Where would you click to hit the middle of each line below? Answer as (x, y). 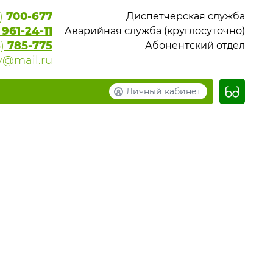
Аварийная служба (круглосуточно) (155, 31)
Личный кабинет (164, 91)
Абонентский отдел (195, 45)
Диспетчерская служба (186, 16)
